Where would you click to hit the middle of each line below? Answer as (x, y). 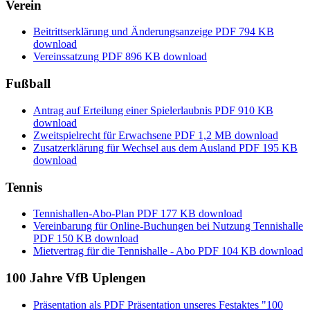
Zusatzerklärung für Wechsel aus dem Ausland (135, 147)
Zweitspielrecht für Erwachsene (102, 135)
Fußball (28, 84)
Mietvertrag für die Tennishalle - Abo (114, 251)
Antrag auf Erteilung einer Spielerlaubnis (122, 110)
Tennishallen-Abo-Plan (84, 214)
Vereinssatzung (66, 57)
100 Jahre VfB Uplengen (76, 277)
